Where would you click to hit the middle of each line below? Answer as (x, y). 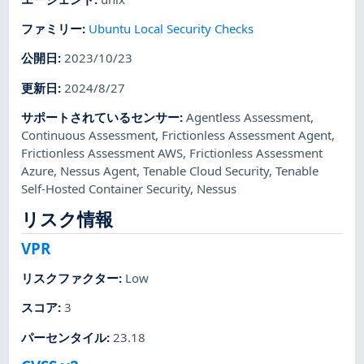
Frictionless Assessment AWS (102, 152)
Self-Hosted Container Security (106, 188)
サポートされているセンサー (101, 117)
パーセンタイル (64, 337)
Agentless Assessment (249, 117)
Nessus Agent (99, 170)
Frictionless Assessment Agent (247, 134)
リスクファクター (70, 278)
